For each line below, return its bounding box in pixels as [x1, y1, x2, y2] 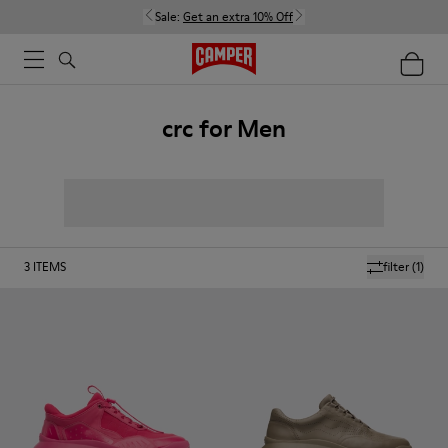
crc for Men [162, 112, 286, 145]
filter [383, 258, 409, 275]
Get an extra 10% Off [183, 8, 293, 25]
